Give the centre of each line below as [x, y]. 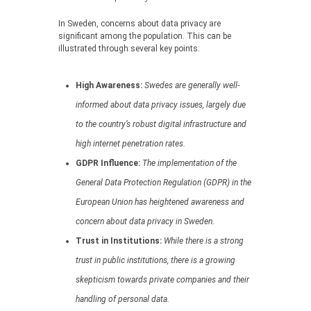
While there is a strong [204, 241]
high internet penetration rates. [131, 144]
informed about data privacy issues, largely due [161, 105]
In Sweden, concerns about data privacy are [140, 24]
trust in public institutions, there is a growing [155, 260]
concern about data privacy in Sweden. [145, 221]
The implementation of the [190, 163]
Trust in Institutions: [119, 241]
